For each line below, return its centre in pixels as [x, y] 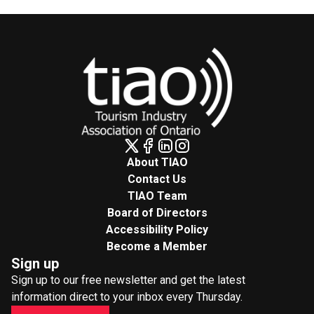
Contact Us [157, 179]
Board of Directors [157, 213]
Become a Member [157, 247]
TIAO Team [157, 196]
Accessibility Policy [157, 230]
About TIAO [157, 163]
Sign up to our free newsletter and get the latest [128, 280]
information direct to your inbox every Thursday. [127, 297]
